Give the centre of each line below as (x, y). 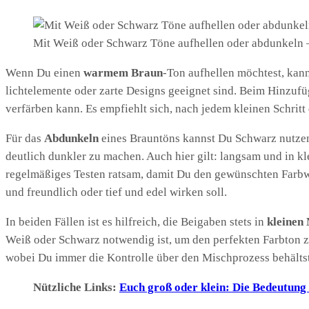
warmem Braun (123, 72)
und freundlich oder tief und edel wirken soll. (116, 192)
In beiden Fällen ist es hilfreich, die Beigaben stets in (136, 221)
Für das (25, 138)
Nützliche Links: (76, 287)
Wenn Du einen (44, 72)
